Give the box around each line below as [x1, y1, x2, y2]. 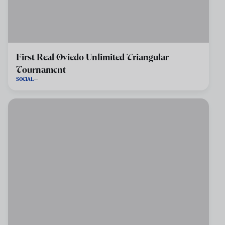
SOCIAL [16, 76, 34, 82]
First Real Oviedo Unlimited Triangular [16, 51, 169, 63]
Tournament [16, 64, 66, 75]
